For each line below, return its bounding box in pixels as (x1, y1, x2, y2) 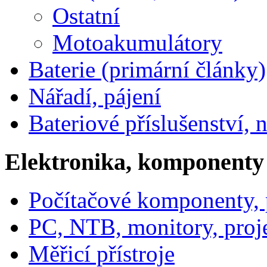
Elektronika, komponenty (5, 148, 264, 175)
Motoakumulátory (52, 29, 222, 55)
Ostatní (52, 2, 120, 29)
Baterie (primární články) (29, 56, 266, 82)
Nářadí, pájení (29, 83, 161, 109)
